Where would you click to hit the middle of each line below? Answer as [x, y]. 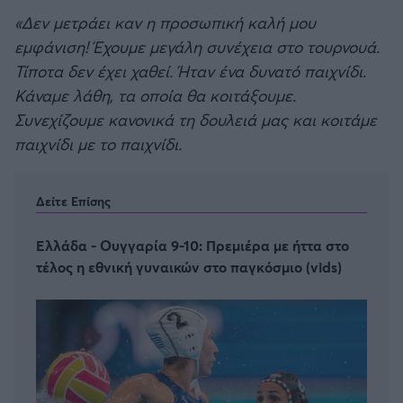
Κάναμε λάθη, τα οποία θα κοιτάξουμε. [155, 96]
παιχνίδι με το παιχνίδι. [98, 144]
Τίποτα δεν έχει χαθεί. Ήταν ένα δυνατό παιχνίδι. [190, 72]
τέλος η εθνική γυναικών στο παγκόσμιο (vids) [189, 267]
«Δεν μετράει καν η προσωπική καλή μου [165, 23]
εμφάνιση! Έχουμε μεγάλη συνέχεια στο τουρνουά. [197, 47]
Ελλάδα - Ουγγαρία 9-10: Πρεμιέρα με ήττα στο [193, 246]
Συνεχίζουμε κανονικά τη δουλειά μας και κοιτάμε [196, 120]
